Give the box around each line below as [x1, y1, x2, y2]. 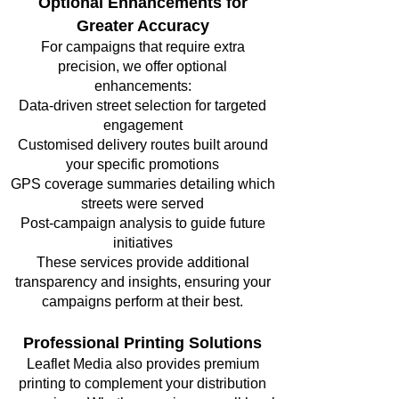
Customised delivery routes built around [17, 137, 268, 152]
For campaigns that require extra [40, 39, 245, 54]
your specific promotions [66, 157, 219, 172]
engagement [102, 118, 183, 133]
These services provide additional [36, 255, 249, 270]
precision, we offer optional [58, 59, 227, 74]
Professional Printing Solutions [23, 334, 262, 352]
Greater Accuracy [76, 17, 209, 35]
